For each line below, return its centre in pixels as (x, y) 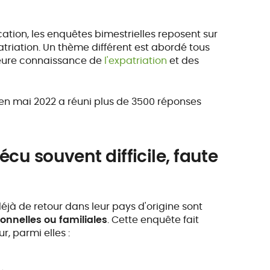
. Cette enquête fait (153, 220)
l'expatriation (136, 61)
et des (183, 61)
